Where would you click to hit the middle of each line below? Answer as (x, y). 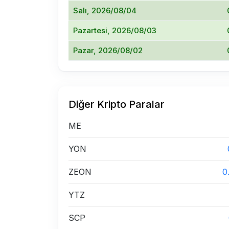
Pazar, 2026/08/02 (108, 50)
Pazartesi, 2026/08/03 (115, 30)
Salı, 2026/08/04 (105, 10)
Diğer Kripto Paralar (117, 104)
